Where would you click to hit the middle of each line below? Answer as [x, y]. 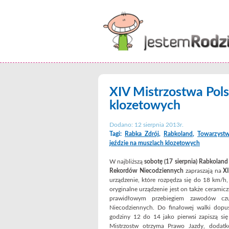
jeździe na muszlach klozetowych [155, 143]
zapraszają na [203, 171]
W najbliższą [127, 162]
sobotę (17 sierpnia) [171, 162]
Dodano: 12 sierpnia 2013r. [146, 125]
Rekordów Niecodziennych [146, 171]
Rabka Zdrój [142, 134]
